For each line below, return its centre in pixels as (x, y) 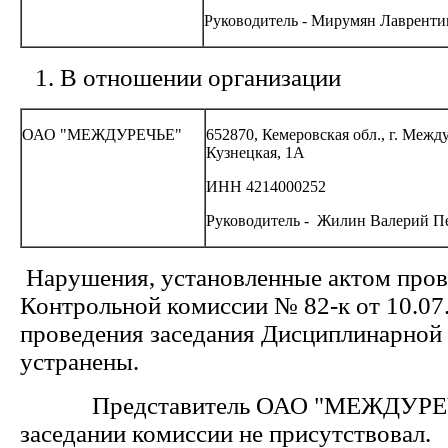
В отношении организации (200, 77)
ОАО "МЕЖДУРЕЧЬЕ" (102, 134)
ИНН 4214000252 (266, 186)
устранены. (133, 361)
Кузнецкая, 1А (255, 152)
